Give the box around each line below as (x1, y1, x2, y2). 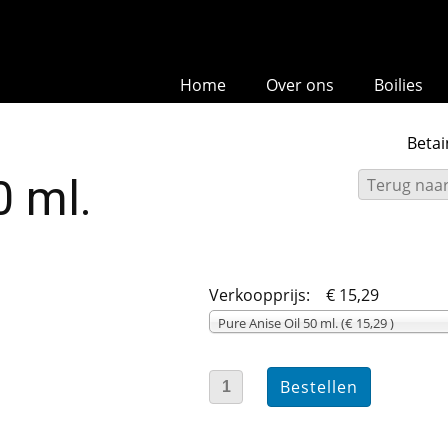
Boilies (374, 74, 423, 96)
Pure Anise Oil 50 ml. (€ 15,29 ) (218, 314, 394, 333)
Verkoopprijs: (209, 284, 314, 306)
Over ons (266, 74, 334, 96)
